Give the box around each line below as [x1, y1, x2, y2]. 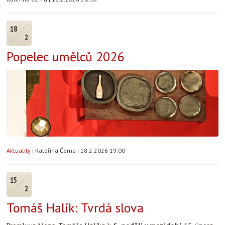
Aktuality [7, 147, 31, 155]
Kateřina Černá [35, 147, 77, 155]
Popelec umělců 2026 [7, 48, 124, 65]
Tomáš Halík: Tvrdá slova [7, 199, 144, 216]
